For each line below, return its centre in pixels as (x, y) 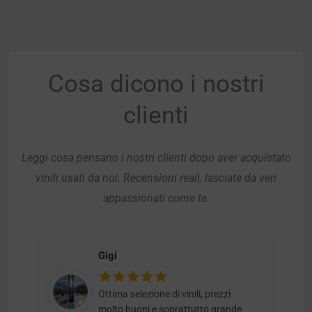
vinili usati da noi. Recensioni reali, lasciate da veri (156, 178)
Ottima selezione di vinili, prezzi (164, 294)
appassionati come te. (156, 198)
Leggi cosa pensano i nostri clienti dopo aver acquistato (156, 158)
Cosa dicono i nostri (156, 84)
